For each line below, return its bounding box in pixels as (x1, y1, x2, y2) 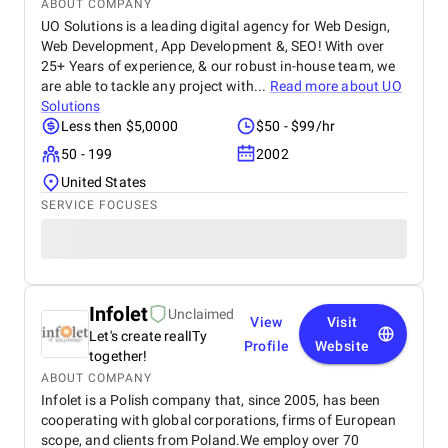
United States (61, 174, 147, 190)
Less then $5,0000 (61, 118, 178, 134)
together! (89, 348, 148, 364)
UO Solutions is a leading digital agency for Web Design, (41, 18, 391, 34)
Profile (243, 338, 290, 354)
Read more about (269, 78, 383, 94)
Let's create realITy (89, 328, 208, 344)
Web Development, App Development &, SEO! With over (41, 38, 385, 54)
